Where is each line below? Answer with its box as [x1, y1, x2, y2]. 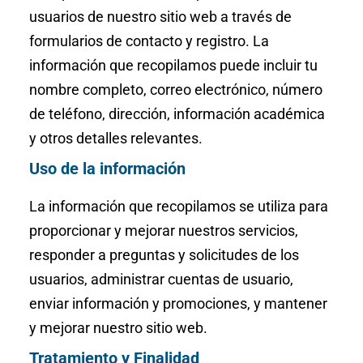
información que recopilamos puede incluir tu [28, 57, 318, 74]
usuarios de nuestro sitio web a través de [28, 8, 292, 25]
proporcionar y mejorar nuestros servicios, [28, 222, 298, 239]
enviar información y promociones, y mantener [28, 295, 327, 312]
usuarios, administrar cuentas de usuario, [28, 271, 293, 288]
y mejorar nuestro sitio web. [28, 319, 207, 336]
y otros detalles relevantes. [28, 130, 203, 147]
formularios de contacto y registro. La [28, 32, 269, 49]
